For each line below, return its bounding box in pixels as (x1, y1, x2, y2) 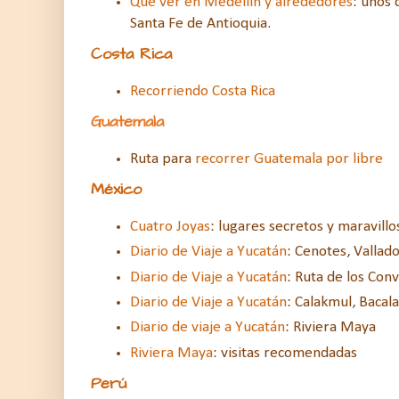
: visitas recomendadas (213, 345, 357, 361)
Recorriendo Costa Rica (130, 84, 275, 100)
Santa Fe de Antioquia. (130, 16, 274, 32)
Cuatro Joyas (130, 218, 210, 234)
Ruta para (130, 151, 195, 167)
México (91, 177, 142, 200)
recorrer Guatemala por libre (195, 151, 383, 167)
